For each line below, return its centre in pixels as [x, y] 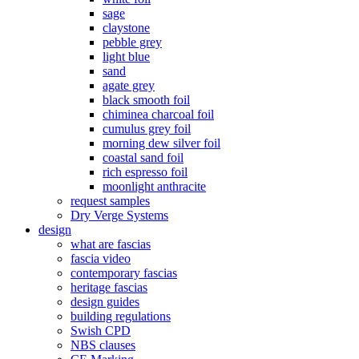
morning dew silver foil [161, 143]
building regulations [121, 316]
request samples [110, 201]
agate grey [129, 85]
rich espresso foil [145, 172]
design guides [105, 302]
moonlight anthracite [154, 186]
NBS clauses [103, 345]
